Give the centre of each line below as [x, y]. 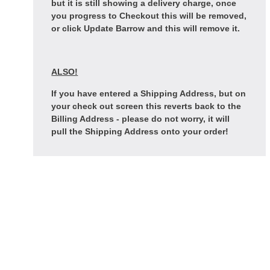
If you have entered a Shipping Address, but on [149, 93]
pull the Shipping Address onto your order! [140, 131]
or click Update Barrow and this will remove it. [146, 28]
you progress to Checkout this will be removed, [149, 16]
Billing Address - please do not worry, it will [141, 119]
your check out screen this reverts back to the [146, 106]
